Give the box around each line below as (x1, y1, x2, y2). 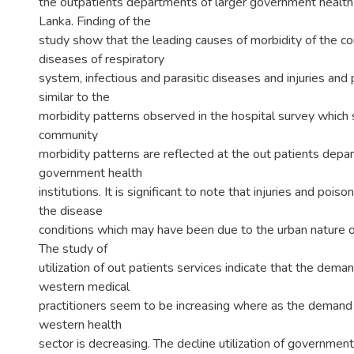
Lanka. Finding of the (39, 13, 151, 30)
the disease (39, 202, 103, 220)
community (39, 126, 98, 144)
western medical (39, 278, 130, 296)
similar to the (39, 88, 110, 106)
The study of (39, 240, 107, 258)
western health (39, 316, 122, 333)
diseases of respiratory (39, 51, 164, 68)
